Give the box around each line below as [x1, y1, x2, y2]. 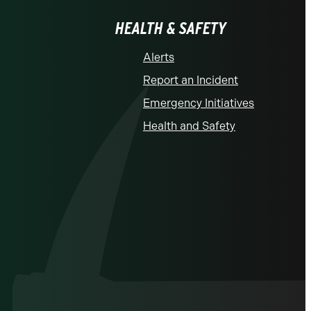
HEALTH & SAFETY [115, 18, 226, 38]
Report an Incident [143, 74, 238, 87]
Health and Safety [143, 119, 235, 133]
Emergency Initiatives [143, 96, 254, 110]
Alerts [143, 51, 174, 64]
